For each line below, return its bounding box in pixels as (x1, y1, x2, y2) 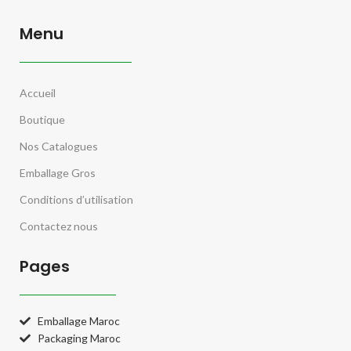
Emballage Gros (20, 166, 96, 180)
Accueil (20, 86, 56, 100)
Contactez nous (20, 219, 99, 233)
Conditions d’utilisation (20, 193, 134, 207)
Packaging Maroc (37, 331, 121, 346)
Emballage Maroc (37, 314, 120, 328)
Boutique (20, 113, 66, 127)
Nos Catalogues (20, 139, 99, 154)
